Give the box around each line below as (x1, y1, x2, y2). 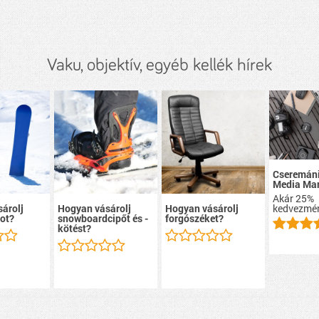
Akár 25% (273, 191, 315, 205)
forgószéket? (165, 211, 224, 226)
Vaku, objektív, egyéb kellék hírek (47, 56, 272, 74)
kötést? (57, 221, 91, 236)
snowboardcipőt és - (57, 211, 148, 226)
